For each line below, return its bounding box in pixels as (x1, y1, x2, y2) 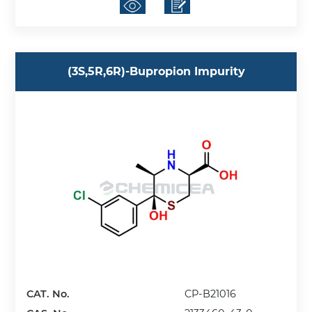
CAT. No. (26, 287, 70, 300)
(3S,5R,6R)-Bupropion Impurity (67, 65, 245, 79)
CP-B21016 (185, 287, 237, 300)
